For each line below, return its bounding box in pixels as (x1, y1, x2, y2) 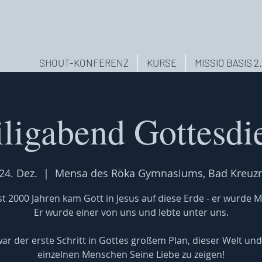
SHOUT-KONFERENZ (39, 57, 129, 68)
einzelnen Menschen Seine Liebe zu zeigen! (37, 248, 225, 261)
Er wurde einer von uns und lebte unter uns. (33, 206, 229, 219)
